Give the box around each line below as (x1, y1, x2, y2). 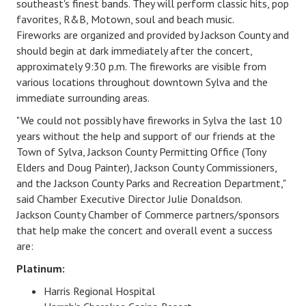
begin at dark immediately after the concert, (47, 43, 252, 57)
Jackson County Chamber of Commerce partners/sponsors (16, 207, 279, 221)
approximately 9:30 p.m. (16, 59, 126, 73)
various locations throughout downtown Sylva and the (16, 74, 268, 89)
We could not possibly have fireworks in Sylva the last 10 (20, 113, 282, 127)
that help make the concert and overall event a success (16, 223, 273, 237)
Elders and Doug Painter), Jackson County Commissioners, (16, 160, 277, 174)
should (16, 43, 47, 57)
